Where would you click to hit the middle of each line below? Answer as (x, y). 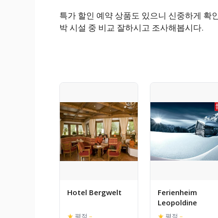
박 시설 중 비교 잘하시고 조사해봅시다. (131, 28)
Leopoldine (177, 203)
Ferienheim (177, 192)
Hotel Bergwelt (94, 192)
